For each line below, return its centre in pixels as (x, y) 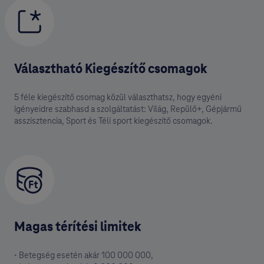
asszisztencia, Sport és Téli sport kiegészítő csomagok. (113, 121)
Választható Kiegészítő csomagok (111, 69)
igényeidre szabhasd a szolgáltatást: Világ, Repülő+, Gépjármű (128, 109)
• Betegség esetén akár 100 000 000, (84, 255)
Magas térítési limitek (78, 227)
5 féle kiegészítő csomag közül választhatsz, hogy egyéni (118, 98)
